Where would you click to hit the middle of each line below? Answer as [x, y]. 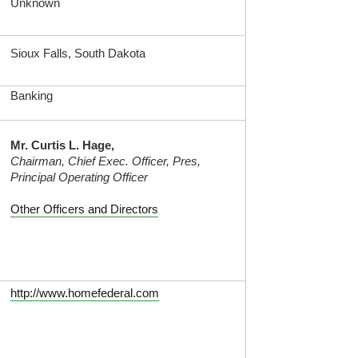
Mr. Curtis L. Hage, [62, 145]
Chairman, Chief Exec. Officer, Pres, [105, 161]
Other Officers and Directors [84, 209]
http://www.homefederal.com [84, 292]
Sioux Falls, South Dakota [78, 53]
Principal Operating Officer [79, 177]
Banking [32, 95]
